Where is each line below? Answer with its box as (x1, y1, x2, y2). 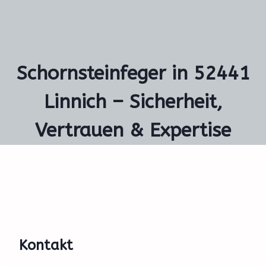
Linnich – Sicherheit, (43, 91, 223, 113)
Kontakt (19, 237, 73, 254)
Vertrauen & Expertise (35, 119, 231, 141)
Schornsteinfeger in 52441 (16, 62, 250, 84)
